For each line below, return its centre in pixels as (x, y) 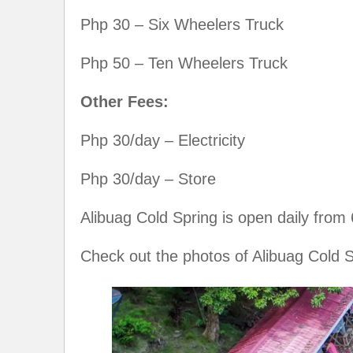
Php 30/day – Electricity (163, 140)
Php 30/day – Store (148, 178)
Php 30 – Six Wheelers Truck (182, 24)
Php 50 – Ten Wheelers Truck (184, 63)
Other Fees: (124, 101)
